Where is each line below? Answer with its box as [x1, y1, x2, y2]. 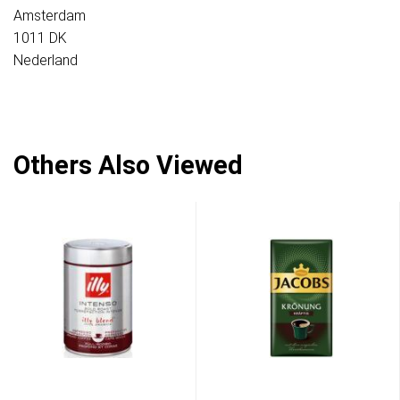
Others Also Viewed [13, 150, 243, 181]
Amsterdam [13, 7, 86, 25]
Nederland [13, 52, 78, 70]
